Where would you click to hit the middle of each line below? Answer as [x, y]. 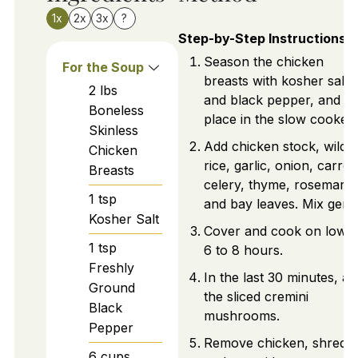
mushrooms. [241, 316]
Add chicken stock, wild [275, 147]
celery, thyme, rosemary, [279, 185]
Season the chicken [263, 62]
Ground [111, 287]
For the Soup [103, 67]
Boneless [116, 110]
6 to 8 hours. [243, 251]
